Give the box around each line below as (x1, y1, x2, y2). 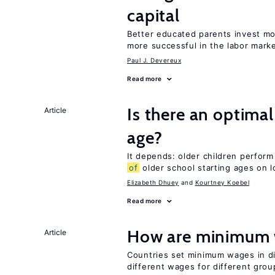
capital (127, 5, 180, 26)
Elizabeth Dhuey (127, 179, 179, 186)
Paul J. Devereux (127, 56, 181, 64)
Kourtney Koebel (195, 179, 249, 186)
